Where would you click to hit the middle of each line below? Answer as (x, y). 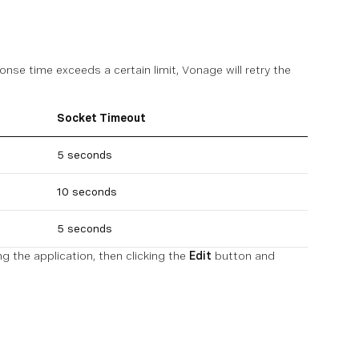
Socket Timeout (101, 118)
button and (243, 256)
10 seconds (87, 192)
